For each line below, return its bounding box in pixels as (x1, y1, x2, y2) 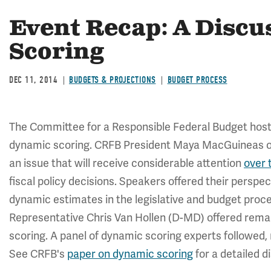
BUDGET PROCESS (167, 74, 227, 85)
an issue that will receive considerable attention (9, 156, 244, 170)
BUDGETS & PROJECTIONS (69, 74, 156, 85)
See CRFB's (9, 247, 67, 261)
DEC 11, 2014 (9, 74, 57, 85)
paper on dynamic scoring (67, 247, 193, 261)
